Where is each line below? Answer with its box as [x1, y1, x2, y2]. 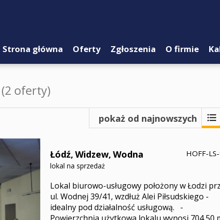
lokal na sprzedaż [50, 161, 105, 170]
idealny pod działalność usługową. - [50, 202, 183, 213]
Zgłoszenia [110, 43, 156, 55]
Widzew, [75, 148, 111, 160]
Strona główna [2, 43, 63, 55]
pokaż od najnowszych [99, 112, 197, 124]
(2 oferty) [1, 82, 51, 98]
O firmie [165, 43, 199, 55]
